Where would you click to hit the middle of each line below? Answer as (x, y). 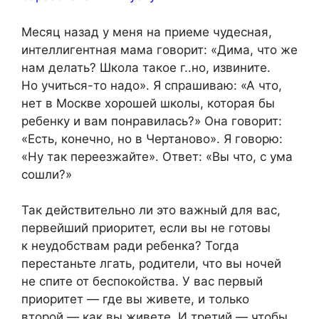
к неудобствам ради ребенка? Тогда (130, 246)
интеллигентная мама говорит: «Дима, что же (159, 49)
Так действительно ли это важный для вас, (151, 210)
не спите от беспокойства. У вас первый (142, 282)
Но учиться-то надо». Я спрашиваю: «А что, (152, 85)
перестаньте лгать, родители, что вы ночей (151, 264)
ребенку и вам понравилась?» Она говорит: (152, 121)
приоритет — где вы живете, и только (135, 299)
